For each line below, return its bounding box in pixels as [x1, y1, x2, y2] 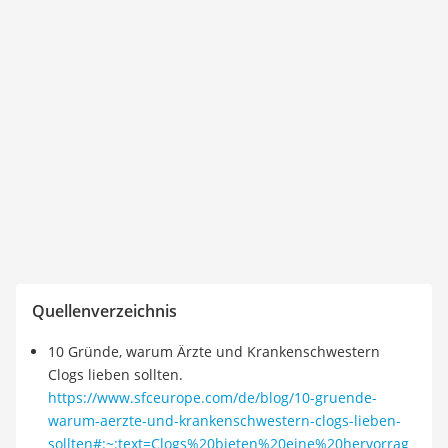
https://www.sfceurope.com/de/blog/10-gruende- [48, 388, 377, 407]
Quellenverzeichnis [32, 300, 177, 322]
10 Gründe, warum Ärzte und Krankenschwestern [48, 342, 380, 361]
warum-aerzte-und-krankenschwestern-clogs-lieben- [48, 411, 401, 430]
